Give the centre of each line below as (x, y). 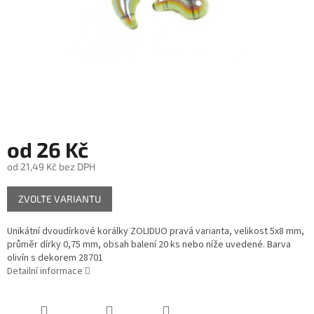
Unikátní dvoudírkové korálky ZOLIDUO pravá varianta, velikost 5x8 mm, (156, 232)
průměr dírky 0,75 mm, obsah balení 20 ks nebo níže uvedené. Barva (149, 245)
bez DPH (76, 167)
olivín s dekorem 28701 (55, 258)
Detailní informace (45, 272)
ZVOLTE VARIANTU (60, 199)
